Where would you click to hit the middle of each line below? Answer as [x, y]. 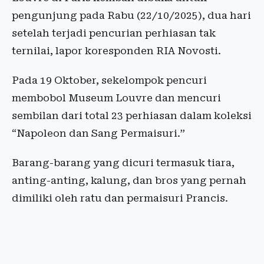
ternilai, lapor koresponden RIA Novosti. [116, 51]
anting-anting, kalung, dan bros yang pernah [129, 181]
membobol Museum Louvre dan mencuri [116, 98]
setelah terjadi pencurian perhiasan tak [114, 33]
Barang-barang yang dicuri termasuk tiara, [123, 163]
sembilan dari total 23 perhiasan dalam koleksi [132, 116]
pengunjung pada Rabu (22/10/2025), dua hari [131, 16]
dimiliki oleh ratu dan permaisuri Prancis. [120, 198]
